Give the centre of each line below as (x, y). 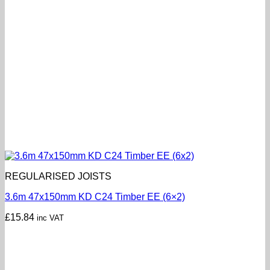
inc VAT (50, 218)
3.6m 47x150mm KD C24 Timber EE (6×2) (95, 196)
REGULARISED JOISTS (58, 176)
